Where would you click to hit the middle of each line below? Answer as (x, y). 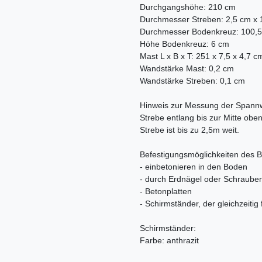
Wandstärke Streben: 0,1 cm (192, 81)
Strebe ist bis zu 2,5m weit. (189, 130)
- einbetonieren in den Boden (194, 167)
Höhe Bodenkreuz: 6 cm (185, 44)
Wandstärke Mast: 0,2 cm (187, 69)
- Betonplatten (166, 192)
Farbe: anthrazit (169, 241)
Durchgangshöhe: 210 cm (188, 7)
